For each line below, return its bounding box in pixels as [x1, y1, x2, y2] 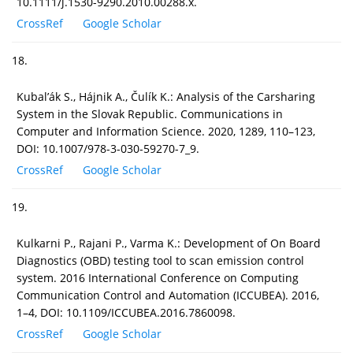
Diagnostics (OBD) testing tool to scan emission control [17, 252, 304, 268]
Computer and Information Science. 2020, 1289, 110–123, [17, 123, 315, 139]
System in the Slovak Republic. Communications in [17, 106, 283, 121]
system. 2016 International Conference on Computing [17, 269, 299, 285]
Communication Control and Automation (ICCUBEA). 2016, [17, 287, 319, 303]
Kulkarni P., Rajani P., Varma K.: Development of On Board [17, 235, 321, 251]
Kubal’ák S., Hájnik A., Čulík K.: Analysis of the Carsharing [17, 88, 315, 104]
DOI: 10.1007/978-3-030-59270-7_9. [17, 140, 199, 156]
